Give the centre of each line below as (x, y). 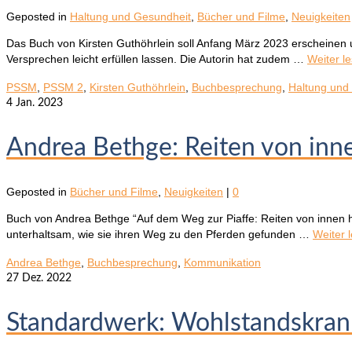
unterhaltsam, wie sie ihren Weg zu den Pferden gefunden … (159, 235)
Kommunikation (222, 263)
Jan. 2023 (38, 103)
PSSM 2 (63, 88)
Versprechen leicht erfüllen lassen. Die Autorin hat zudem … (157, 59)
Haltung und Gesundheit (130, 17)
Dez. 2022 (45, 279)
